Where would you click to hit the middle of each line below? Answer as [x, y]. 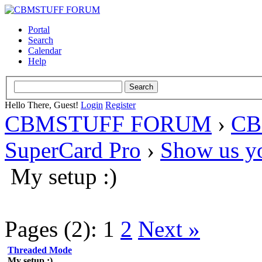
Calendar [45, 51]
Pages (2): [51, 229]
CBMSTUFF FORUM [108, 123]
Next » [169, 229]
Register [120, 105]
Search [41, 40]
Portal [39, 30]
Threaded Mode [40, 250]
